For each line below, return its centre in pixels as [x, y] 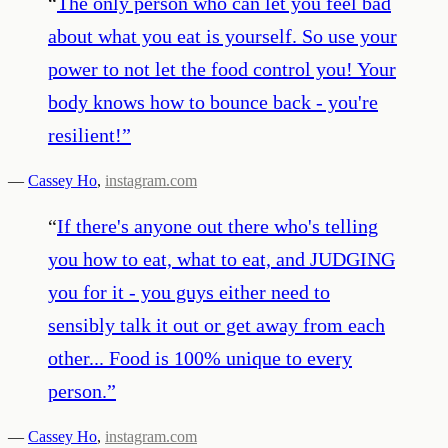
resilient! [85, 134]
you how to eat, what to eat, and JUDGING [221, 258]
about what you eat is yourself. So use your [222, 35]
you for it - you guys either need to [189, 291]
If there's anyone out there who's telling [217, 225]
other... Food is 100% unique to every [200, 357]
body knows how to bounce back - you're [213, 101]
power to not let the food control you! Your [222, 68]
